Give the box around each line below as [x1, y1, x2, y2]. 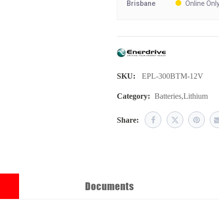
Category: [117, 92, 150, 100]
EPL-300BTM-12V [142, 72, 203, 80]
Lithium [183, 92, 208, 100]
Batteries [154, 92, 181, 100]
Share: [117, 115, 139, 124]
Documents [85, 179, 134, 194]
